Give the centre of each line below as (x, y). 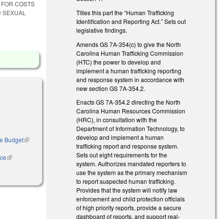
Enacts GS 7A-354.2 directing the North (129, 102)
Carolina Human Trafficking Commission (130, 53)
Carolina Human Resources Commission (131, 111)
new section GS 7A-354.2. (111, 88)
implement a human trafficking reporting (129, 70)
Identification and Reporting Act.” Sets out (131, 21)
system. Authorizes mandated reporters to (131, 164)
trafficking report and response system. (128, 146)
